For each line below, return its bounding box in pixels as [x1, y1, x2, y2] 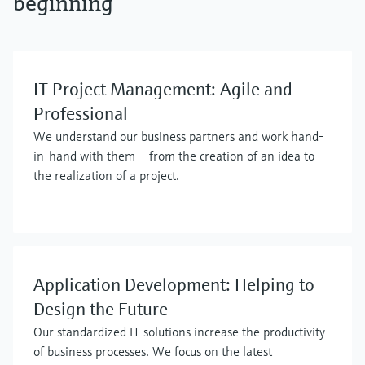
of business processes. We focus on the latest [33, 343, 272, 359]
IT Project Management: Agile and [33, 78, 292, 100]
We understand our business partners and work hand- [33, 128, 323, 144]
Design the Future [33, 298, 168, 320]
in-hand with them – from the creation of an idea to [33, 147, 314, 164]
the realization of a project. [33, 167, 179, 183]
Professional [33, 103, 128, 125]
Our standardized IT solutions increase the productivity [33, 323, 325, 340]
